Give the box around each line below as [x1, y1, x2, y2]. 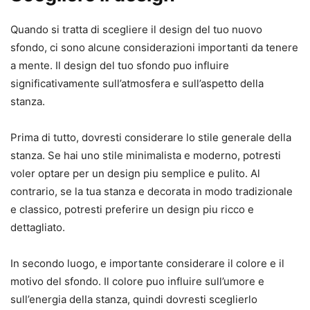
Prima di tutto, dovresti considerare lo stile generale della [10, 131, 291, 145]
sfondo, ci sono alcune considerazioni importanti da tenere [10, 41, 298, 55]
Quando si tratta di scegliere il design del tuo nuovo [10, 23, 262, 37]
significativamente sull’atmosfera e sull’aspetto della [10, 77, 264, 91]
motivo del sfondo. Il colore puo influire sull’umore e [10, 275, 264, 289]
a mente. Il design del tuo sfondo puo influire [10, 59, 229, 73]
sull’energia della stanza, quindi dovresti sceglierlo [10, 293, 257, 307]
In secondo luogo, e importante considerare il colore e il [10, 257, 284, 271]
